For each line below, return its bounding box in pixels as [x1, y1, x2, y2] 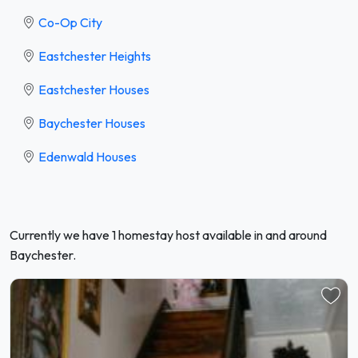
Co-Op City [38, 14, 102, 30]
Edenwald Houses [38, 148, 137, 165]
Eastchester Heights [38, 47, 151, 64]
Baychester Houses [38, 114, 145, 131]
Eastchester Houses [38, 81, 149, 97]
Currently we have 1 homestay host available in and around [10, 226, 327, 243]
